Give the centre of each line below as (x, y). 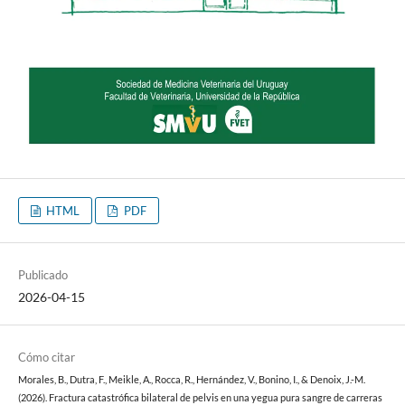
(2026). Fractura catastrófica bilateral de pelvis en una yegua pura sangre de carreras (200, 398)
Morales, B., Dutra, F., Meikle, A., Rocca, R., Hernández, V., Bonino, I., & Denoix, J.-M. (191, 380)
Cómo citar (46, 357)
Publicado (42, 274)
